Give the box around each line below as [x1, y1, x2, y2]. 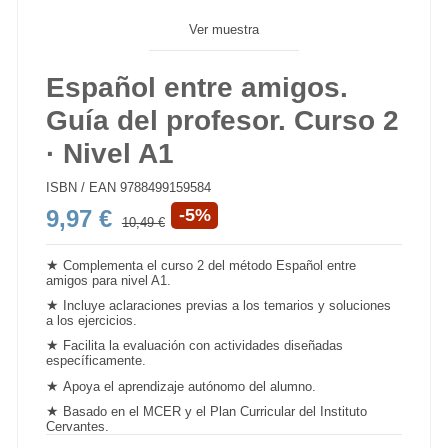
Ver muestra [188, 22, 259, 38]
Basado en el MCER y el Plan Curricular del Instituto [63, 404, 368, 420]
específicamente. [46, 353, 147, 369]
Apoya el [63, 378, 119, 394]
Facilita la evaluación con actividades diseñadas [63, 338, 344, 354]
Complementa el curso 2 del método [63, 257, 277, 273]
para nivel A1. [88, 272, 172, 288]
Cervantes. [46, 419, 110, 435]
